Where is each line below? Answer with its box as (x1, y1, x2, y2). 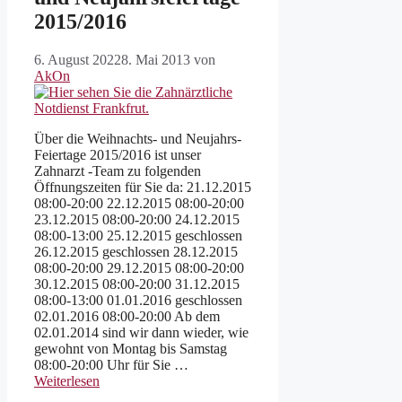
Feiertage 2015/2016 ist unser (34, 146, 201, 162)
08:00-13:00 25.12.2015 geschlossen (34, 227, 242, 243)
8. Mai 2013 (121, 51, 190, 67)
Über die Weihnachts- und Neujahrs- (34, 130, 241, 146)
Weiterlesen (34, 372, 100, 389)
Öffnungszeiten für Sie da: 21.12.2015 (34, 179, 251, 195)
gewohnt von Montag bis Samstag (34, 340, 227, 356)
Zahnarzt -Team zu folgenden (34, 162, 201, 179)
